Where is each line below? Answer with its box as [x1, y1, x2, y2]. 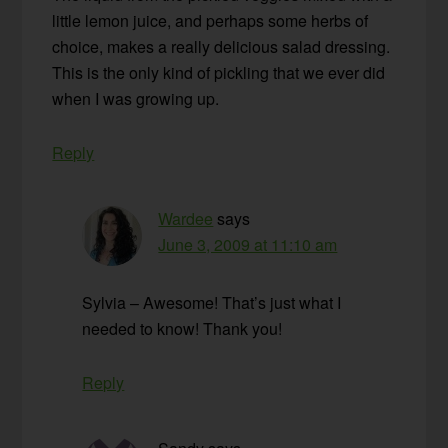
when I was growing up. [52, 87, 220, 111]
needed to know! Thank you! [82, 317, 283, 341]
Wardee [158, 207, 214, 231]
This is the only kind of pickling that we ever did [52, 61, 386, 85]
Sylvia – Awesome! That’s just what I [82, 291, 342, 315]
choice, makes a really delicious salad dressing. [52, 35, 391, 59]
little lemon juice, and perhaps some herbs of [52, 9, 369, 33]
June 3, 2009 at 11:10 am [158, 233, 338, 257]
